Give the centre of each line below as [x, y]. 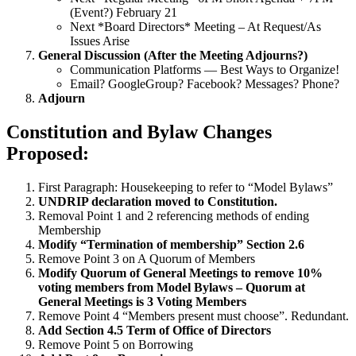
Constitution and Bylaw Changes [139, 132]
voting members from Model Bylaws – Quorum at [172, 287]
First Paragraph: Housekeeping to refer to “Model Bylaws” [186, 187]
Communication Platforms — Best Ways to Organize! [205, 70]
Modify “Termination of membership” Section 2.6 [171, 244]
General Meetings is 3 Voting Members [142, 301]
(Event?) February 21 [124, 13]
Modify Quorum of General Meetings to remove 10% [180, 273]
